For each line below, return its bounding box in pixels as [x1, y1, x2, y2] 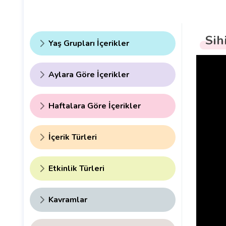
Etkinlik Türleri [48, 163, 104, 175]
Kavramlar [48, 194, 87, 206]
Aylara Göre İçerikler [48, 69, 129, 81]
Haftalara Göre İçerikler [48, 100, 141, 112]
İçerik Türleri [48, 132, 97, 143]
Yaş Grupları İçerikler [48, 38, 129, 49]
